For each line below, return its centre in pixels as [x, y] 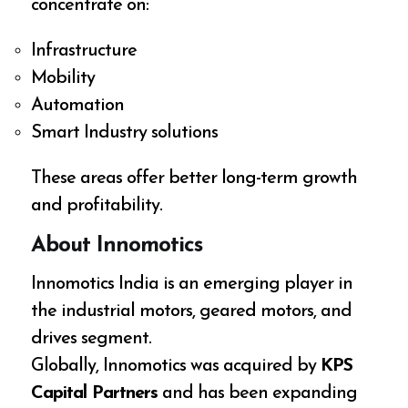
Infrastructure [84, 51]
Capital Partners [95, 394]
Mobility [63, 78]
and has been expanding [258, 394]
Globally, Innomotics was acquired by [176, 367]
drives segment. [92, 339]
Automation [78, 105]
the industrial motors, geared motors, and [192, 312]
